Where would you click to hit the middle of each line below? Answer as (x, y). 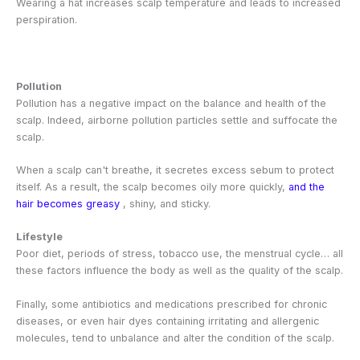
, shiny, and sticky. (165, 203)
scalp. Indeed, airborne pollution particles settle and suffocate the (177, 120)
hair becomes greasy (68, 203)
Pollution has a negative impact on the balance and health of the (171, 103)
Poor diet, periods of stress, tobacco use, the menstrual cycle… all (180, 254)
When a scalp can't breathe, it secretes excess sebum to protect (175, 170)
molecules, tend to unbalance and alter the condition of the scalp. (175, 337)
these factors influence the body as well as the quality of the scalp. (180, 271)
